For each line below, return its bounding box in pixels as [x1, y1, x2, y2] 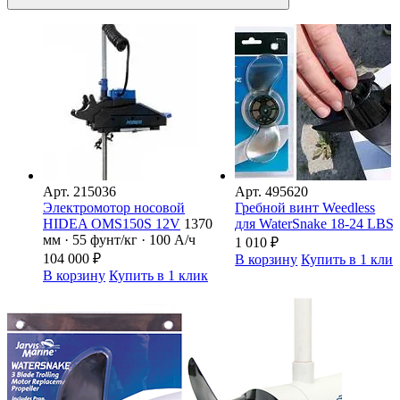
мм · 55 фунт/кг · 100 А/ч [43, 232, 196, 248]
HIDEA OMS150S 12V [43, 216, 180, 232]
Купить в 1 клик [109, 268, 208, 284]
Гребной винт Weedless [235, 200, 376, 216]
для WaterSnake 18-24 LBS [235, 216, 395, 232]
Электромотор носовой [43, 200, 185, 216]
